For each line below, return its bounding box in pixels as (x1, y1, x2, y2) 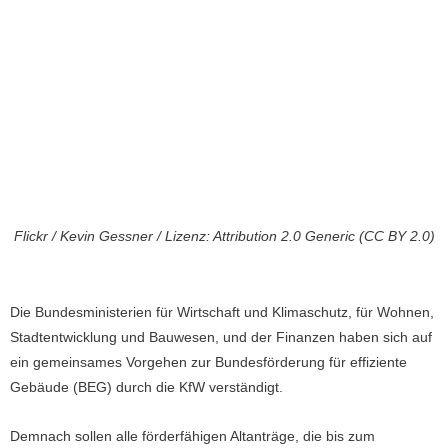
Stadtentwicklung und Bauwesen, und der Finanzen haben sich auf (10, 330, 432, 346)
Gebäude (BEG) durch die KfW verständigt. (10, 380, 283, 396)
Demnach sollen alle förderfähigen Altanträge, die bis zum (10, 429, 375, 445)
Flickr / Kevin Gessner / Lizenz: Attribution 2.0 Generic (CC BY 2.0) (13, 229, 435, 245)
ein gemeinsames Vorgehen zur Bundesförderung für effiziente (10, 355, 407, 371)
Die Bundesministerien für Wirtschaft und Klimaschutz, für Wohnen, (10, 305, 434, 321)
